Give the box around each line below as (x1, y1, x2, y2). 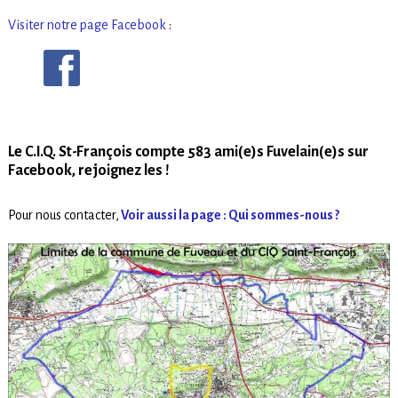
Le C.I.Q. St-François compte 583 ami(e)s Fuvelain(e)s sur (7, 144, 369, 161)
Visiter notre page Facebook (7, 17, 166, 32)
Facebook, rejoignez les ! (7, 163, 170, 179)
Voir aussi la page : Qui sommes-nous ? (118, 208, 339, 223)
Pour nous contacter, (7, 208, 119, 223)
